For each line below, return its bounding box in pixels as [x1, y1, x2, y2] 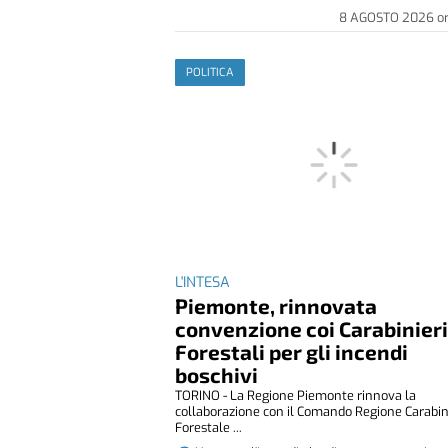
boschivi [175, 361, 259, 387]
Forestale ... [175, 418, 243, 436]
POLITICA [186, 64, 235, 80]
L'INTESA [175, 272, 231, 292]
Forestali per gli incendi [175, 338, 409, 364]
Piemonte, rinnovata [175, 292, 378, 318]
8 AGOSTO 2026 [339, 8, 438, 26]
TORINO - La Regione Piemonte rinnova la [175, 386, 417, 404]
